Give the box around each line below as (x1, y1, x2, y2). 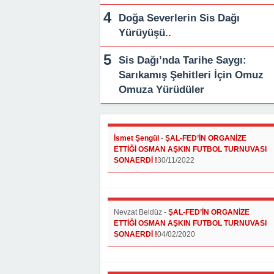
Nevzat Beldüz (114, 207, 162, 217)
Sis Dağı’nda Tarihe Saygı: (119, 54, 246, 66)
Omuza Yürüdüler (119, 83, 204, 95)
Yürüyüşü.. (119, 26, 171, 39)
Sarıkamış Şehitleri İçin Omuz (119, 68, 264, 81)
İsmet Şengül (114, 133, 159, 143)
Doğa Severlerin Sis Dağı (119, 12, 240, 24)
